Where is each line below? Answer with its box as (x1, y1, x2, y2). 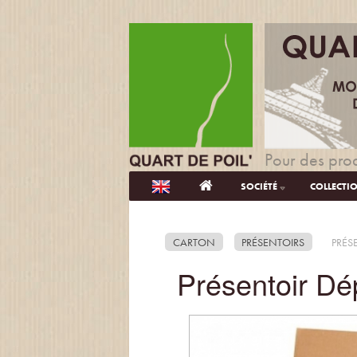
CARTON (172, 234, 215, 249)
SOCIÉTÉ (241, 180, 277, 194)
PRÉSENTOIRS (241, 234, 305, 249)
